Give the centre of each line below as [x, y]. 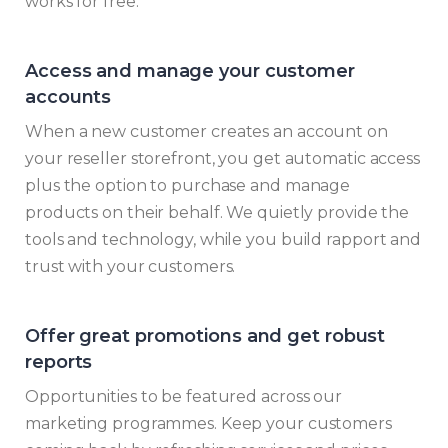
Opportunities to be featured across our [184, 397]
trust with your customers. [130, 267]
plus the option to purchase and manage [188, 186]
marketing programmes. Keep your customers [208, 424]
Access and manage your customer [190, 71]
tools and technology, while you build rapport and [223, 240]
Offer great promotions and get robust [205, 336]
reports [59, 362]
